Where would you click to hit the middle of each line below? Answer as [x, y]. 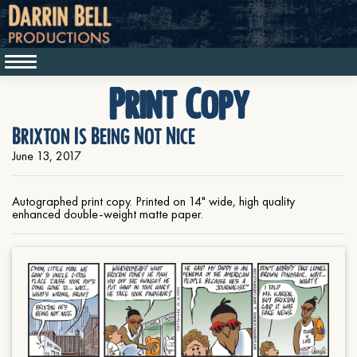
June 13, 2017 [47, 156]
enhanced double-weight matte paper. [108, 214]
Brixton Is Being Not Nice [104, 137]
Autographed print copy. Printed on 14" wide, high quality [153, 201]
